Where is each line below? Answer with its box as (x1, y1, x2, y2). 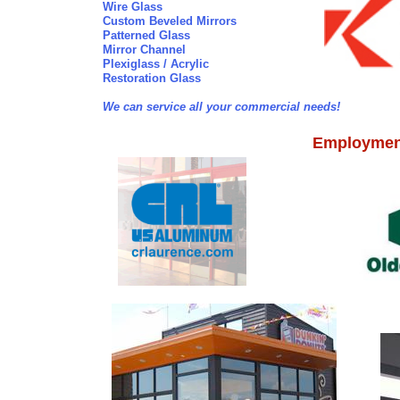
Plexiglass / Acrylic (103, 57, 209, 71)
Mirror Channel (103, 43, 186, 56)
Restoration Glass (103, 71, 201, 85)
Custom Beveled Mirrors (103, 14, 237, 28)
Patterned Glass (103, 29, 190, 42)
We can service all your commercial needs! (103, 100, 340, 113)
